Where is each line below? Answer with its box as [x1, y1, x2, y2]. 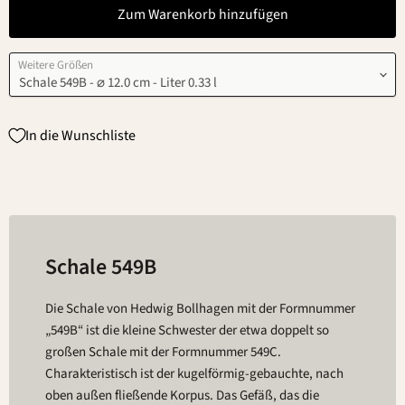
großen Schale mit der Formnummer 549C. [45, 343, 281, 362]
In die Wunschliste [25, 125, 136, 146]
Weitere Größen [18, 57, 93, 73]
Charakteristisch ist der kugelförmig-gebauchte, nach [45, 364, 344, 383]
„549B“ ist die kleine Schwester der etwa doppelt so [45, 321, 329, 340]
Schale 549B [45, 251, 156, 283]
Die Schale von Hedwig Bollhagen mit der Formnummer [45, 299, 355, 318]
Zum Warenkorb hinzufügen [117, 5, 288, 24]
